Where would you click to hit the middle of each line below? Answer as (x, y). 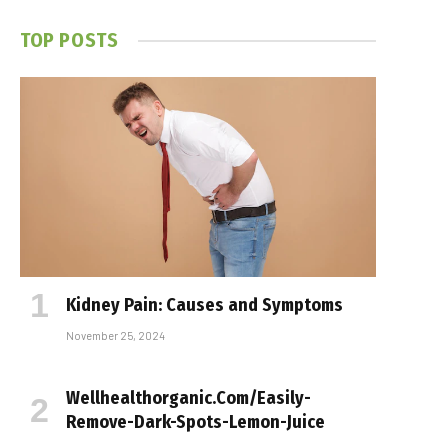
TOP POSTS (69, 40)
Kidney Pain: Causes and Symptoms (204, 305)
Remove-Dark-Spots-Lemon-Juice (195, 422)
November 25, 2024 (115, 336)
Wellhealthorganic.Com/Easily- (188, 398)
